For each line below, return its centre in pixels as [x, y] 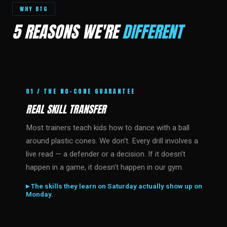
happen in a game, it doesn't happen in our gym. [105, 167]
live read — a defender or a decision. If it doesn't [106, 154]
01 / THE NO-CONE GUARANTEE [81, 91]
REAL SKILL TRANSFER [66, 109]
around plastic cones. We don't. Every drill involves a [112, 141]
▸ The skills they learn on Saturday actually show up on [114, 186]
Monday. [40, 194]
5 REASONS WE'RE [67, 32]
